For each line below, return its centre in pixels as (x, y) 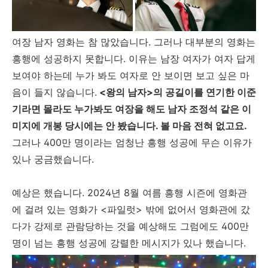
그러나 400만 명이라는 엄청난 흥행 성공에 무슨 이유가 (132, 143)
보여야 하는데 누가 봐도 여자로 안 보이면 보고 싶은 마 (131, 76)
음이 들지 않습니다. (54, 92)
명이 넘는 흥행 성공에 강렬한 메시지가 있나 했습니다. (130, 243)
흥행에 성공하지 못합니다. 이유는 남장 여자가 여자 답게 (134, 59)
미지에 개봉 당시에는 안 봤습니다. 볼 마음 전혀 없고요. (130, 126)
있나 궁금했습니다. (54, 159)
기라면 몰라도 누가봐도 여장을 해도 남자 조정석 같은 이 (132, 109)
